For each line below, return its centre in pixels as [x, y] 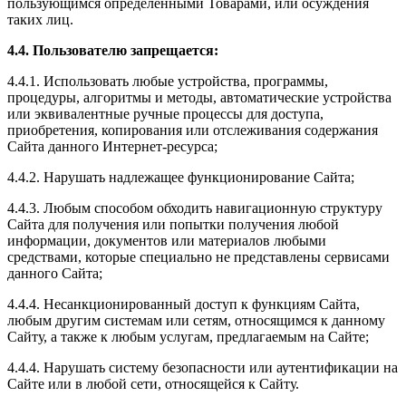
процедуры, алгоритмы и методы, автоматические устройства [199, 97]
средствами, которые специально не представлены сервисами [198, 256]
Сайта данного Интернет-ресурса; [112, 146]
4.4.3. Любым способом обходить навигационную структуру [195, 208]
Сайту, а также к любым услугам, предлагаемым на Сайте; [188, 336]
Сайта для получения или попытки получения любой [173, 224]
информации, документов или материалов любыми [167, 240]
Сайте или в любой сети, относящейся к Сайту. [153, 383]
